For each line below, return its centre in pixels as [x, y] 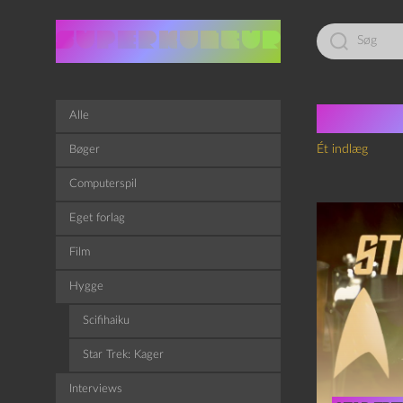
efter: [330, 43]
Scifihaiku [106, 321]
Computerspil [103, 184]
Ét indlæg [342, 149]
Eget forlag [97, 218]
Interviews [96, 389]
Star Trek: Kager [123, 355]
